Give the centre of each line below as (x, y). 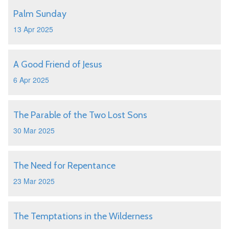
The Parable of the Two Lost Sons (80, 115)
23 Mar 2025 (34, 181)
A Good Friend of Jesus (58, 64)
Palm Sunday (40, 14)
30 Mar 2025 (34, 130)
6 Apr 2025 (31, 80)
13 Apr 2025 (33, 29)
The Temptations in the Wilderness (83, 216)
